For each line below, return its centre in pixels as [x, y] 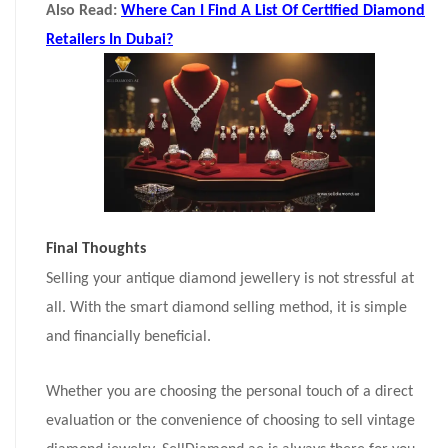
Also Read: [83, 11]
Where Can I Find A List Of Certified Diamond [273, 11]
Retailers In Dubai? [109, 40]
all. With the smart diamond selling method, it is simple [226, 307]
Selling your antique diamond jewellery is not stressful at [230, 278]
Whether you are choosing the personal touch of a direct [229, 391]
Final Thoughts [96, 248]
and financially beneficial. [128, 336]
